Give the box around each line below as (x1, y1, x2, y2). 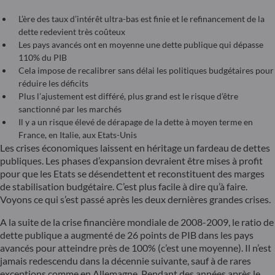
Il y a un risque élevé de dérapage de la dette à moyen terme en (18, 117, 253, 128)
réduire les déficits (18, 78, 88, 89)
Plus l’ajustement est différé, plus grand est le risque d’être (18, 91, 238, 102)
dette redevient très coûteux (18, 26, 125, 37)
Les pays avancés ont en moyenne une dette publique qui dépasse (18, 39, 263, 50)
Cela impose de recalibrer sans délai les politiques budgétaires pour (18, 65, 274, 76)
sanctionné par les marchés (18, 104, 122, 115)
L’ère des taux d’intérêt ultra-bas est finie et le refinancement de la (18, 14, 265, 25)
